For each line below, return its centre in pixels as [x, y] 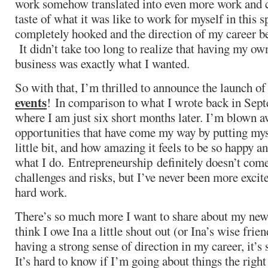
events [31, 102]
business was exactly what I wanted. [102, 63]
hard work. [41, 192]
